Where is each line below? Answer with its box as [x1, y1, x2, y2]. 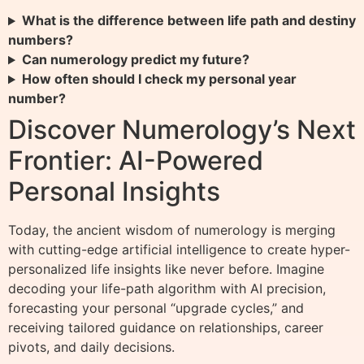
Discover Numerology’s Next [8, 114, 356, 146]
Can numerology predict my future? [21, 51, 249, 68]
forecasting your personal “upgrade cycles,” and [8, 300, 304, 317]
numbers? [8, 32, 73, 49]
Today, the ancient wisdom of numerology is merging [8, 222, 336, 239]
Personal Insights [8, 175, 220, 208]
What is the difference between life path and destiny [21, 12, 356, 29]
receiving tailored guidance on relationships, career [8, 319, 323, 336]
